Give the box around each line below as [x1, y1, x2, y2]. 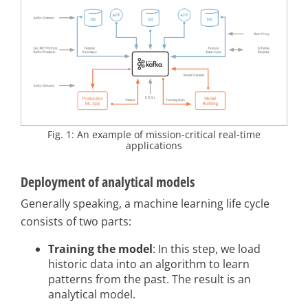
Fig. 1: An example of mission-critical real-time [47, 128, 261, 142]
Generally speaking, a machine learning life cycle [21, 196, 269, 212]
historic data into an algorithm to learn [48, 256, 250, 272]
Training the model [48, 241, 153, 257]
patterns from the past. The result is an [48, 272, 251, 287]
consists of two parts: [21, 214, 131, 230]
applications [126, 139, 182, 153]
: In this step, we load [153, 241, 261, 257]
